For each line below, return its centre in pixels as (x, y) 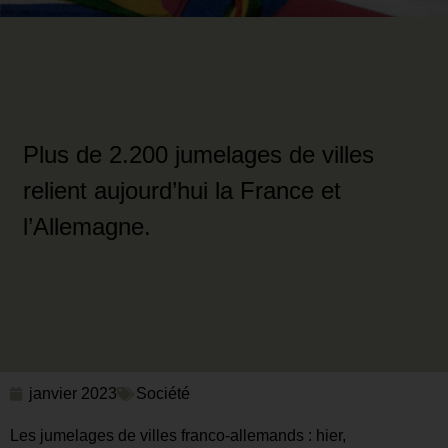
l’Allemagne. (86, 227)
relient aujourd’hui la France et (181, 191)
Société (163, 393)
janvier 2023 (73, 393)
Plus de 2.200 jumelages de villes (198, 155)
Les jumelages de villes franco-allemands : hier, (178, 435)
